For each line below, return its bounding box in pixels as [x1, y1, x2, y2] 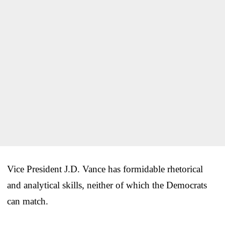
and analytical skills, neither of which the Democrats [7, 180, 207, 191]
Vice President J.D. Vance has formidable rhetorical [7, 164, 203, 175]
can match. [7, 196, 48, 207]
